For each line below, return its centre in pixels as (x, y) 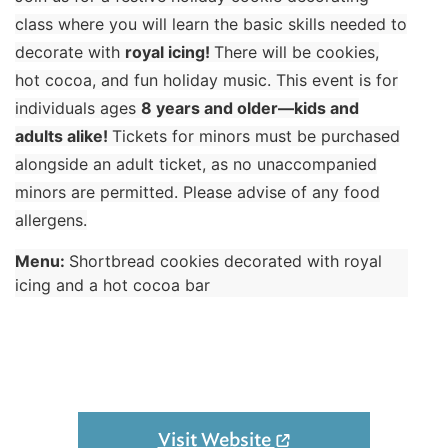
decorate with (70, 52)
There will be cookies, (296, 52)
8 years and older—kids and (250, 108)
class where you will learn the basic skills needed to (211, 24)
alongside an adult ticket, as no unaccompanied (196, 164)
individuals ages (78, 108)
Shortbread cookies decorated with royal (225, 261)
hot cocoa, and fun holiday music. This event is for (206, 80)
